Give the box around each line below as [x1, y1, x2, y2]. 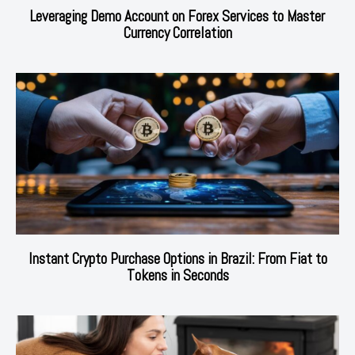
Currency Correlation [123, 22, 232, 43]
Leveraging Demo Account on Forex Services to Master [30, 6, 325, 26]
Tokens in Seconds [126, 265, 229, 285]
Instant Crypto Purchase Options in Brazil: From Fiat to [28, 248, 327, 269]
